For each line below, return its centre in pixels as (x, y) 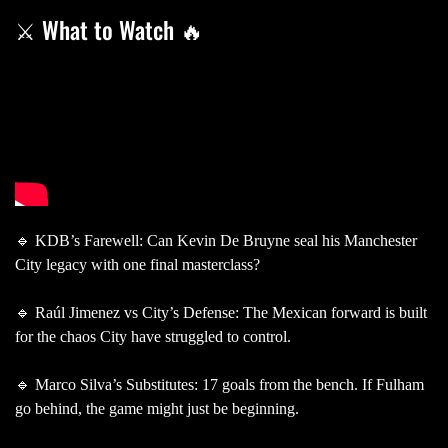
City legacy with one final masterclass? (139, 264)
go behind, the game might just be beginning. (159, 408)
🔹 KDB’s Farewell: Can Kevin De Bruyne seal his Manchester (216, 240)
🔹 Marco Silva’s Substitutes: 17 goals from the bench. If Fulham (219, 384)
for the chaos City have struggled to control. (155, 336)
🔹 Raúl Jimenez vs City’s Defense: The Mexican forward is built (221, 312)
